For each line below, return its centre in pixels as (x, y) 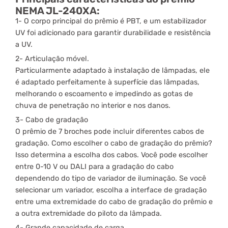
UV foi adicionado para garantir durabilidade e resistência (113, 33)
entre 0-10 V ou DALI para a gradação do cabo (94, 166)
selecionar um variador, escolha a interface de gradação (111, 190)
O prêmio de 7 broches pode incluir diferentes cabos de (110, 131)
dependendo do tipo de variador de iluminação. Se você (111, 178)
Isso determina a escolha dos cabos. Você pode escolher (111, 155)
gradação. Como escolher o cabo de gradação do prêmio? (114, 143)
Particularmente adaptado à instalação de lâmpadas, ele (112, 70)
